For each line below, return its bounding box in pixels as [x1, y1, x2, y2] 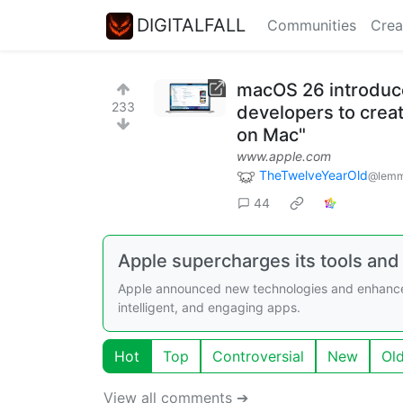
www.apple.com [237, 148, 331, 164]
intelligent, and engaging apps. [118, 299, 300, 315]
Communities [267, 16, 356, 34]
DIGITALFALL [137, 13, 246, 36]
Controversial [212, 346, 304, 365]
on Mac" [237, 124, 306, 146]
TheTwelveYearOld [259, 167, 368, 183]
